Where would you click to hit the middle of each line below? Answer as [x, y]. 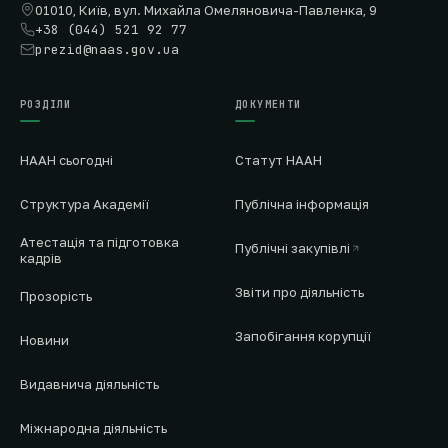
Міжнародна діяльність [93, 428]
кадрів [41, 258]
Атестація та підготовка [99, 242]
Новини [44, 340]
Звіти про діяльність [299, 292]
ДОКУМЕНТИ [268, 105]
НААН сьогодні [66, 160]
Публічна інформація [302, 204]
